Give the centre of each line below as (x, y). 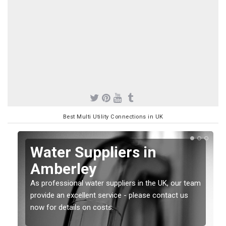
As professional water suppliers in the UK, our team (116, 183)
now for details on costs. (72, 207)
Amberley (63, 168)
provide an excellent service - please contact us (109, 195)
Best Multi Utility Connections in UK (113, 117)
